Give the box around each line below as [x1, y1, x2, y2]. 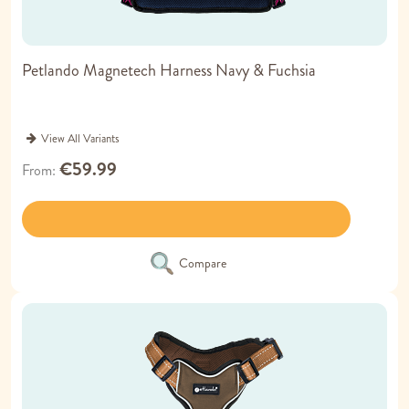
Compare [178, 254, 226, 273]
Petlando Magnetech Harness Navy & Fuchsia [22, 58, 316, 83]
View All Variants [41, 131, 120, 148]
